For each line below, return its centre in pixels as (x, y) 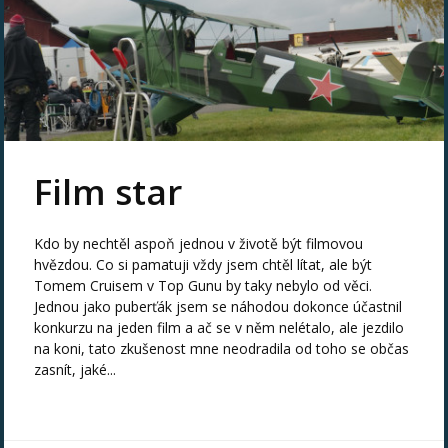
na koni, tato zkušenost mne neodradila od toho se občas (222, 348)
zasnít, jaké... (75, 369)
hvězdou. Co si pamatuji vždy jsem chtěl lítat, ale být (203, 264)
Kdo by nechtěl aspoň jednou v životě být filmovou (199, 243)
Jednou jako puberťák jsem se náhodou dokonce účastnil (218, 306)
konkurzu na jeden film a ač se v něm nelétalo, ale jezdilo (219, 327)
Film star (108, 191)
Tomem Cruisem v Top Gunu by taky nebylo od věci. (203, 285)
